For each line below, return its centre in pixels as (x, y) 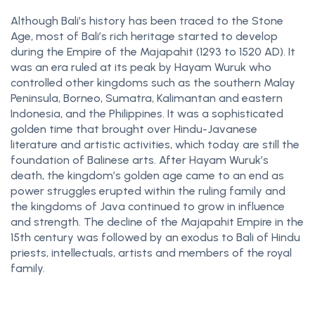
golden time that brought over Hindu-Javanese (134, 129)
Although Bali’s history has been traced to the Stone (147, 21)
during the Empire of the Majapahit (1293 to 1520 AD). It (153, 52)
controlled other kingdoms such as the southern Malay (153, 83)
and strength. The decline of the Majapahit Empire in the (157, 222)
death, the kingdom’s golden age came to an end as (147, 175)
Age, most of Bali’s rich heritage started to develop (144, 36)
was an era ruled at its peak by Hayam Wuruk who (141, 67)
